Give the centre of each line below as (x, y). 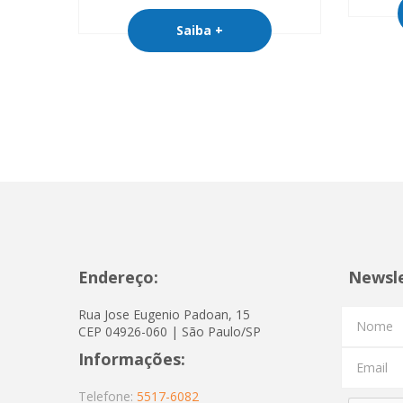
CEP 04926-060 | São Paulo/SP (170, 331)
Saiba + (200, 30)
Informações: (132, 358)
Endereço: (118, 277)
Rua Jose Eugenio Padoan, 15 (164, 314)
